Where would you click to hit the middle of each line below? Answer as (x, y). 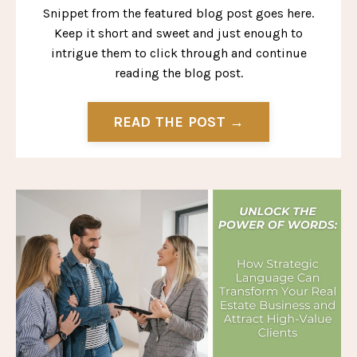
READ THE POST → (178, 122)
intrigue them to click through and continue (178, 53)
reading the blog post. (178, 73)
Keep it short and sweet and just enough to (178, 33)
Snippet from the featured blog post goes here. (178, 14)
